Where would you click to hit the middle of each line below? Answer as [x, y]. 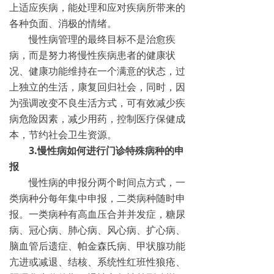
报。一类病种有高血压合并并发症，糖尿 [97, 214]
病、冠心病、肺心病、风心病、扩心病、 [97, 230]
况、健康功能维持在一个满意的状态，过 [97, 71]
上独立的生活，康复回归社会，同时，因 [97, 87]
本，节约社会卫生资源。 [63, 135]
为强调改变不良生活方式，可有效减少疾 [97, 103]
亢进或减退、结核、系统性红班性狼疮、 [97, 262]
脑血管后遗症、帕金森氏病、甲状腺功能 [97, 246]
